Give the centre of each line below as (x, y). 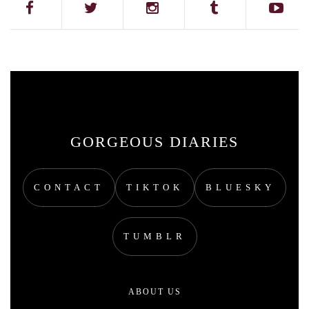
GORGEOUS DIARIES (154, 142)
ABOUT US (154, 292)
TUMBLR (154, 236)
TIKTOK (155, 187)
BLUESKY (240, 187)
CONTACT (69, 187)
